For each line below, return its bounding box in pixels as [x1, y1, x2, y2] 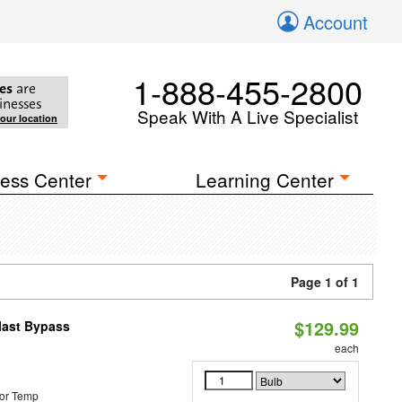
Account [303, 9, 368, 35]
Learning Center [196, 166, 335, 193]
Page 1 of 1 [291, 273, 359, 291]
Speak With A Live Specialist [137, 104, 358, 128]
